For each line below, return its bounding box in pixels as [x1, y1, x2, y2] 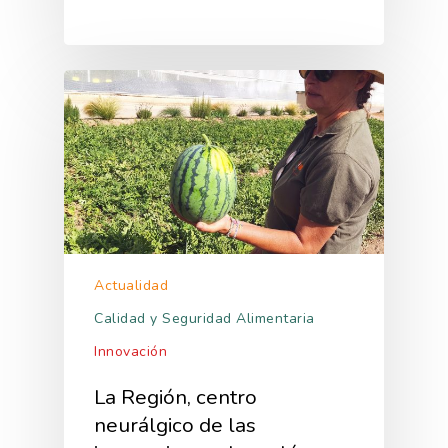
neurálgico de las [94, 410, 256, 439]
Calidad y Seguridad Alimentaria [94, 308, 315, 328]
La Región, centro [94, 382, 257, 411]
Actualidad [94, 275, 168, 295]
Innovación [94, 341, 167, 361]
